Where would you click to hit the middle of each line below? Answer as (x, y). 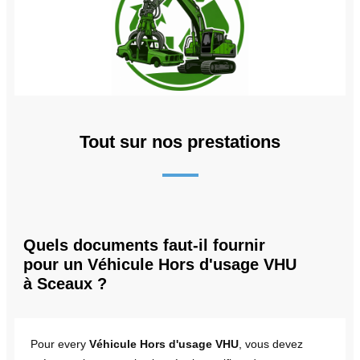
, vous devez (271, 344)
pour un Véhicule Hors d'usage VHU (160, 264)
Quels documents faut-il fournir (144, 245)
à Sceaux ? (65, 283)
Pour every (60, 344)
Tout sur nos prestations (180, 141)
